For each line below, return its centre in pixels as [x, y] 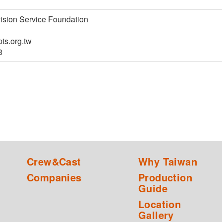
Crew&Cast [54, 162]
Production [166, 177]
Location [160, 204]
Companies [54, 177]
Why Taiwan [168, 162]
